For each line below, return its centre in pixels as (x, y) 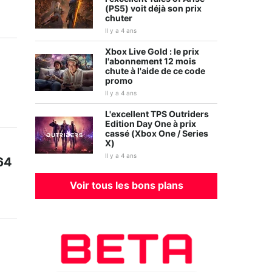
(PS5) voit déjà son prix (153, 9)
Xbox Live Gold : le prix (152, 52)
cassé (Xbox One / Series (157, 134)
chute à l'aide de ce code (155, 72)
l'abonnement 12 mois (151, 62)
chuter (119, 19)
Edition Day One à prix (151, 124)
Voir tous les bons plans (126, 186)
